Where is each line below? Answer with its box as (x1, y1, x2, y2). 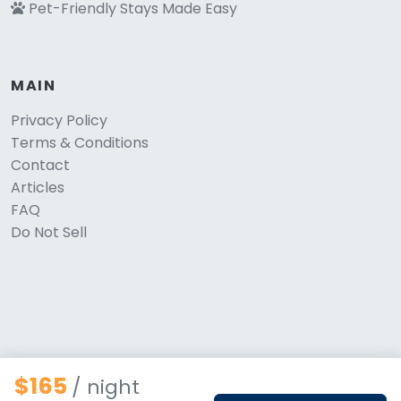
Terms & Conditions (11, 132, 149, 153)
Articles (11, 176, 64, 198)
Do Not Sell (11, 221, 87, 243)
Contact (11, 154, 70, 175)
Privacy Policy (11, 109, 107, 131)
